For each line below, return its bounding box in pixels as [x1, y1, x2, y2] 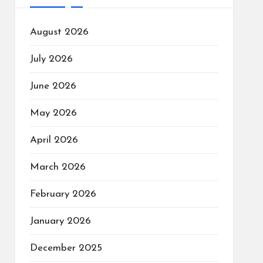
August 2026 [29, 26, 89, 37]
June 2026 [29, 80, 76, 91]
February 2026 [29, 188, 96, 199]
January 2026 [29, 215, 91, 226]
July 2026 [29, 53, 73, 64]
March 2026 [29, 161, 86, 172]
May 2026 [29, 107, 77, 118]
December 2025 [29, 242, 102, 253]
